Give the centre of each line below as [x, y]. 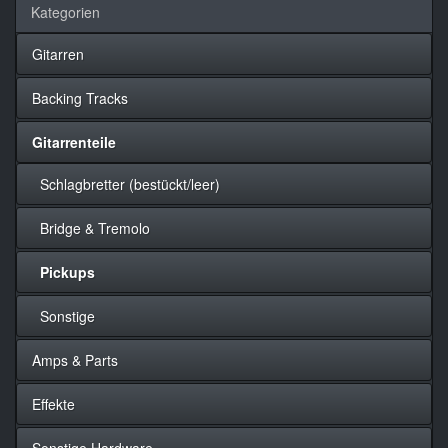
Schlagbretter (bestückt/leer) [126, 183]
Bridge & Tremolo [91, 227]
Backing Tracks [80, 97]
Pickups [67, 271]
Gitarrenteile [74, 141]
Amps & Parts [75, 359]
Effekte [53, 403]
